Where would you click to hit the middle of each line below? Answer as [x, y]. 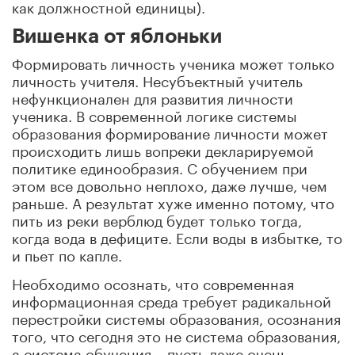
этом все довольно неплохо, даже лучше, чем [170, 183]
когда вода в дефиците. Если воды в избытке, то [177, 236]
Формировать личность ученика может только [173, 61]
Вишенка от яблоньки [117, 36]
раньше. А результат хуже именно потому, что [173, 201]
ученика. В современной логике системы [155, 114]
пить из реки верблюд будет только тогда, [157, 218]
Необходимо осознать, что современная [153, 282]
